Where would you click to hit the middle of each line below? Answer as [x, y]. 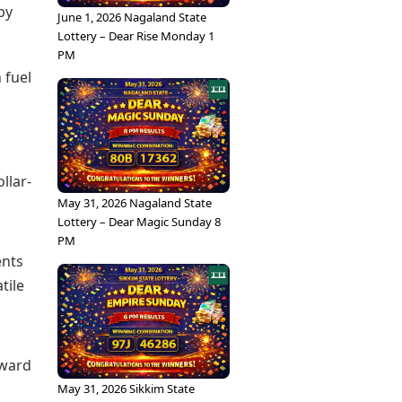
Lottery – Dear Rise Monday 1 [136, 36]
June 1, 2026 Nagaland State [132, 17]
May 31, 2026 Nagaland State [135, 203]
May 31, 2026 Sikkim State [126, 389]
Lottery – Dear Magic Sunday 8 [139, 222]
